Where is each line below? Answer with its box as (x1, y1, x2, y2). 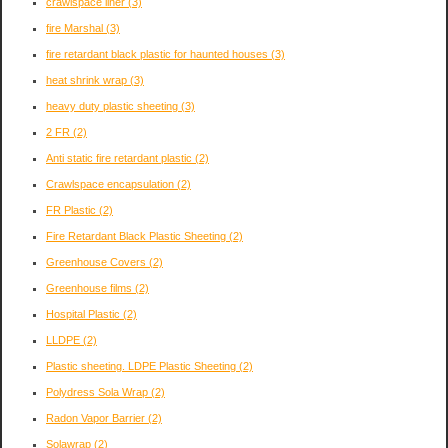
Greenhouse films (46, 282, 135, 295)
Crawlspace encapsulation (46, 178, 177, 191)
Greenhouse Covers (46, 256, 149, 269)
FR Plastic (46, 204, 99, 217)
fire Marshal (46, 22, 106, 35)
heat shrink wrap (46, 74, 130, 87)
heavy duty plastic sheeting (46, 100, 181, 113)
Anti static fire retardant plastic (46, 152, 195, 165)
